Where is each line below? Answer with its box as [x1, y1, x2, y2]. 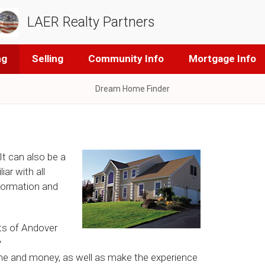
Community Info [88, 53, 164, 64]
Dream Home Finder [95, 84, 170, 93]
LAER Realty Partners [27, 14, 154, 30]
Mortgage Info [188, 53, 256, 64]
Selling [31, 53, 63, 64]
